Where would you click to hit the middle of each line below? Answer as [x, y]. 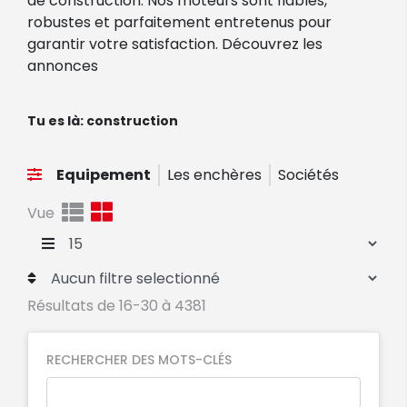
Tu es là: [57, 121]
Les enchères [214, 175]
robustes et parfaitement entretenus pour [179, 23]
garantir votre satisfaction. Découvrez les [175, 45]
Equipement [104, 175]
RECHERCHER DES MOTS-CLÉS [139, 360]
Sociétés [308, 175]
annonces [63, 66]
